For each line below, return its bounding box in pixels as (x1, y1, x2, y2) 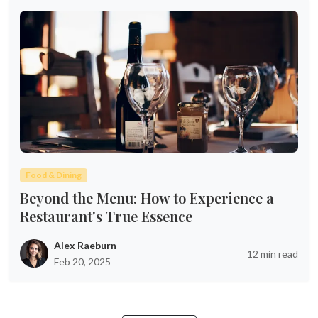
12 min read (247, 247, 298, 260)
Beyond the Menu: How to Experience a (20, 188, 274, 207)
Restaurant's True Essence (20, 207, 192, 226)
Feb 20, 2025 (54, 256, 111, 268)
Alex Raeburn (54, 239, 116, 251)
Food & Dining (25, 170, 82, 180)
